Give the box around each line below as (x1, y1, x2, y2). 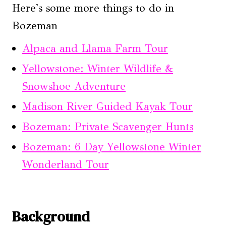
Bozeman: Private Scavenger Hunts (22, 120, 193, 134)
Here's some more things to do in (12, 2, 174, 15)
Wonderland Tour (22, 158, 109, 172)
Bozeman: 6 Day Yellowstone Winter (22, 140, 201, 154)
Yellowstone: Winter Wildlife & (22, 62, 173, 76)
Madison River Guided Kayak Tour (22, 100, 193, 114)
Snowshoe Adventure (22, 80, 126, 93)
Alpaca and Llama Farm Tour (22, 42, 168, 55)
